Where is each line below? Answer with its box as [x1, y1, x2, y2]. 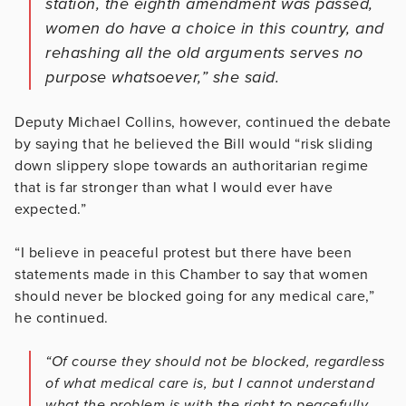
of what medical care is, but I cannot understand [45, 374, 374, 393]
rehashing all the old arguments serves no [45, 43, 363, 63]
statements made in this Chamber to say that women [14, 266, 369, 285]
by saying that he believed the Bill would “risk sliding [14, 135, 373, 154]
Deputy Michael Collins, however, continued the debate [14, 113, 391, 132]
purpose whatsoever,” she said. [45, 67, 279, 88]
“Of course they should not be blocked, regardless [45, 353, 385, 372]
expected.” [14, 200, 86, 219]
